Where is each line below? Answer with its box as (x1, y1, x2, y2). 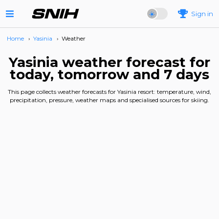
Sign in (191, 10, 214, 18)
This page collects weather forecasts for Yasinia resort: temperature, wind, (8, 88, 211, 95)
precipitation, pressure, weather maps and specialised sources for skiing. (10, 96, 209, 104)
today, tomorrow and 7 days (10, 66, 209, 83)
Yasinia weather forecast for (9, 54, 210, 70)
